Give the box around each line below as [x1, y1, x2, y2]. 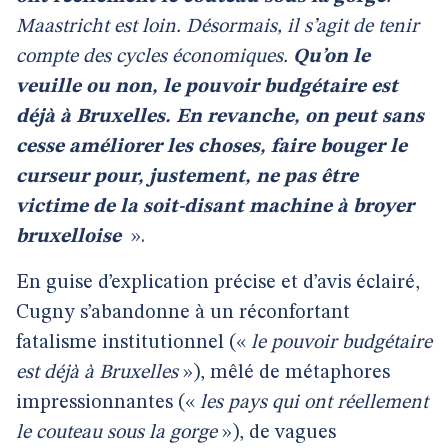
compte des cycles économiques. [16, 47, 293, 67]
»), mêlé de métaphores [178, 363, 390, 383]
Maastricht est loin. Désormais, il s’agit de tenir [16, 17, 419, 37]
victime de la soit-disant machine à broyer [16, 197, 414, 217]
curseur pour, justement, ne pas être [16, 167, 358, 187]
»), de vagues [217, 423, 336, 443]
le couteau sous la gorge [16, 423, 217, 443]
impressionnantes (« [16, 393, 200, 413]
